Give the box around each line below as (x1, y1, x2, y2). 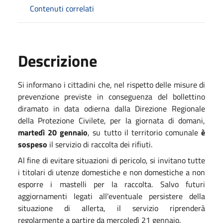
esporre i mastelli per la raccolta (18, 178, 152, 190)
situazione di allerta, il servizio (18, 202, 170, 214)
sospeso (18, 138, 47, 150)
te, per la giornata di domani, (97, 114, 206, 126)
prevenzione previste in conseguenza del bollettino (18, 90, 205, 103)
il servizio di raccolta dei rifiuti (49, 138, 151, 150)
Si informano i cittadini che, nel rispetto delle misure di (18, 78, 205, 91)
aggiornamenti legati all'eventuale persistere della (18, 190, 205, 202)
